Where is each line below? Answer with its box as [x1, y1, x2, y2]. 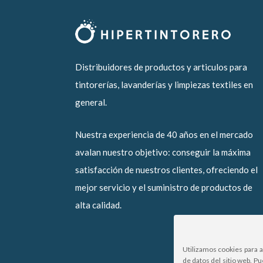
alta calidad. [75, 200, 122, 211]
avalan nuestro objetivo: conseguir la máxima [75, 147, 251, 158]
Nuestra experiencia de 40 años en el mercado [75, 129, 253, 140]
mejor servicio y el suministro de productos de [75, 182, 252, 193]
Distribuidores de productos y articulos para [75, 62, 247, 73]
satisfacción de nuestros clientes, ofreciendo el [75, 164, 258, 176]
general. [75, 97, 107, 108]
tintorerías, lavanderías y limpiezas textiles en [75, 79, 253, 90]
